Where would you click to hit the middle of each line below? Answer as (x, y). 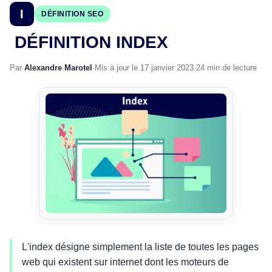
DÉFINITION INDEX (89, 42)
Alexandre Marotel (58, 68)
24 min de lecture (226, 68)
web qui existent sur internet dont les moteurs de (125, 262)
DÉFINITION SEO (72, 14)
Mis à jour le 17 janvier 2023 (144, 68)
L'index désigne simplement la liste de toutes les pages (140, 247)
